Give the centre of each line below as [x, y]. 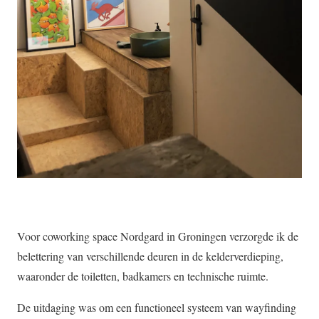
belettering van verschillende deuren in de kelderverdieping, [150, 256]
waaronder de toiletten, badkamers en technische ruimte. [143, 276]
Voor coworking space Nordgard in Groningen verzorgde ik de [158, 236]
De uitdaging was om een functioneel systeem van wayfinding [157, 308]
